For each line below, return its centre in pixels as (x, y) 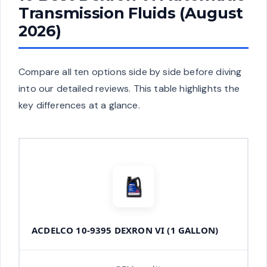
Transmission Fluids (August (131, 13)
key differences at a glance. (79, 105)
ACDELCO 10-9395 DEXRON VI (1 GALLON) (125, 230)
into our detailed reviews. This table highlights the (129, 88)
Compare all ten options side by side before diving (130, 72)
